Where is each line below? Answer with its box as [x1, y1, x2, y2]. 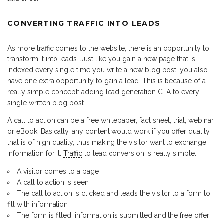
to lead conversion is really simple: [82, 149, 196, 158]
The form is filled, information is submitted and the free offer [17, 211, 209, 220]
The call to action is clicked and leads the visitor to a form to [17, 189, 210, 198]
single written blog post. [7, 99, 85, 107]
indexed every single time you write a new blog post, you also [7, 66, 208, 74]
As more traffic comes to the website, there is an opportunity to [7, 44, 209, 53]
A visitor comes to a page [17, 167, 99, 176]
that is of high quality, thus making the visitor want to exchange [7, 138, 206, 147]
